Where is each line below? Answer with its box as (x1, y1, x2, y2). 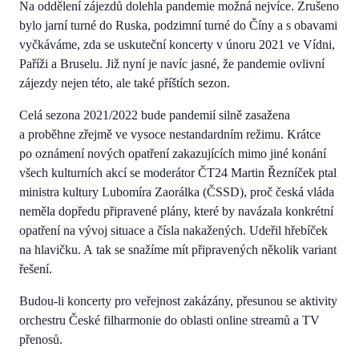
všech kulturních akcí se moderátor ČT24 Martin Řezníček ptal (19, 166, 337, 180)
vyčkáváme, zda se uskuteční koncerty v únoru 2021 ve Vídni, (19, 38, 335, 52)
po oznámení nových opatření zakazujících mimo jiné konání (19, 147, 326, 161)
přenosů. (19, 333, 63, 347)
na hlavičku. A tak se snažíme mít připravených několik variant (19, 243, 337, 257)
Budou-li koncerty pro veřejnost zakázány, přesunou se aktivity (19, 294, 337, 309)
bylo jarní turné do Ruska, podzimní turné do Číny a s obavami (19, 18, 337, 33)
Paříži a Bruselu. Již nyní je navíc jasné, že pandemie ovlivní (19, 57, 325, 71)
